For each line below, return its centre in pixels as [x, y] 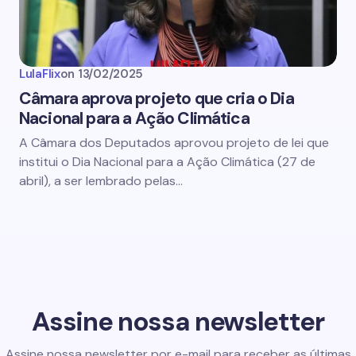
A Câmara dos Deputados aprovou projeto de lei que [174, 143]
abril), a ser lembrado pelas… [101, 181]
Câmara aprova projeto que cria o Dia [157, 99]
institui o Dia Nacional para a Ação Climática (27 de [167, 162]
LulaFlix [40, 74]
